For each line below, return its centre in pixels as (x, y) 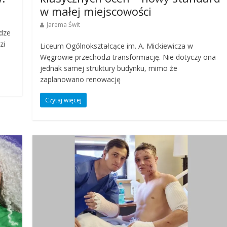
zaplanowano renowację (81, 80)
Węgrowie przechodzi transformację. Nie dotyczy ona (128, 57)
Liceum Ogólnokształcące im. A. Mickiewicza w (117, 46)
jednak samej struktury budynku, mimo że (109, 68)
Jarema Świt (64, 25)
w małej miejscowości (96, 11)
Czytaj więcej (64, 100)
